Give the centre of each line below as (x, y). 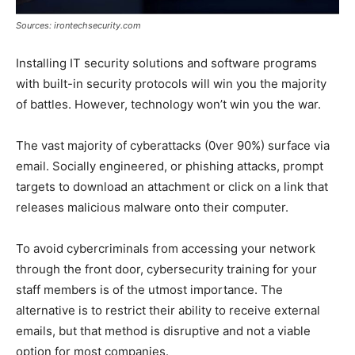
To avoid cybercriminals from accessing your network (166, 249)
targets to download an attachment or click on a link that (172, 187)
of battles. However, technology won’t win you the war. (168, 105)
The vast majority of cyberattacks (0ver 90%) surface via (173, 146)
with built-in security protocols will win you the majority (171, 84)
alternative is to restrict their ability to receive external (168, 311)
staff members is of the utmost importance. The (149, 290)
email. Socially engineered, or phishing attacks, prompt (170, 166)
